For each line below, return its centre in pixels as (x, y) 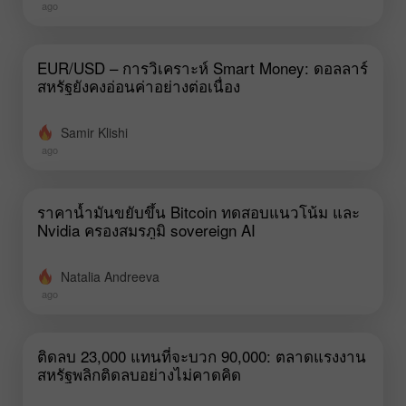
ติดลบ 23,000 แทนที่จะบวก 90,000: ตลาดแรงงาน (202, 355)
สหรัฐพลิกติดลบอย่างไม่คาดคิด (139, 373)
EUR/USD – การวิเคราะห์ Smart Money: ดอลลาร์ (203, 67)
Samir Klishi (94, 132)
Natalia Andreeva (110, 276)
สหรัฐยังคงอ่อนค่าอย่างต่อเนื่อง (139, 85)
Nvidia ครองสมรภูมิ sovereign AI (146, 229)
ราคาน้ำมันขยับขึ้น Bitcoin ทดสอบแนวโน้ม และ (198, 211)
